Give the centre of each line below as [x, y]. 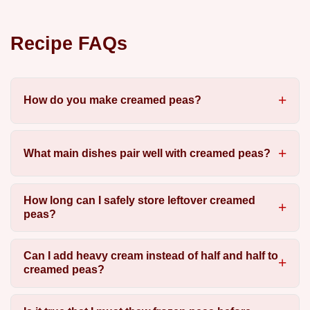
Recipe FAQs [69, 43]
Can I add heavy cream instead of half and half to [151, 256]
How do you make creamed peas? [112, 100]
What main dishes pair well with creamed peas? [147, 153]
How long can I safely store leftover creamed [139, 200]
